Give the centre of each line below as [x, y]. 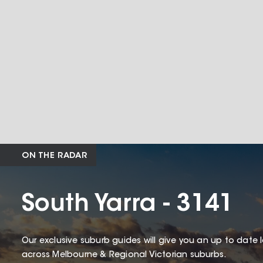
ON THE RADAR [55, 156]
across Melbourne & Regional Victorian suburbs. [125, 256]
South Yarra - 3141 [127, 205]
